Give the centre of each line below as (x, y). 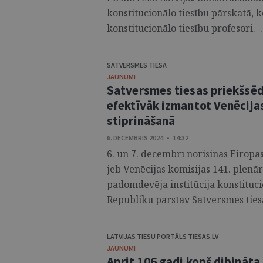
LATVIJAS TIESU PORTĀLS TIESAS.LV (163, 236)
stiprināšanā (141, 121)
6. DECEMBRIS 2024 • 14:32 (148, 138)
